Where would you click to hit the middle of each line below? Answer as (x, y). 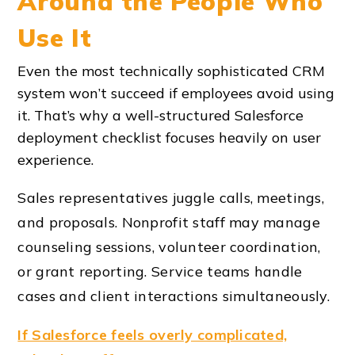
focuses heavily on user (244, 137)
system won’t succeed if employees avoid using (176, 93)
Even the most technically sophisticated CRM (172, 71)
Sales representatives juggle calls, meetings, (171, 197)
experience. (56, 159)
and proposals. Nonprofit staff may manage (169, 222)
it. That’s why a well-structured (126, 115)
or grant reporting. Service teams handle (160, 271)
